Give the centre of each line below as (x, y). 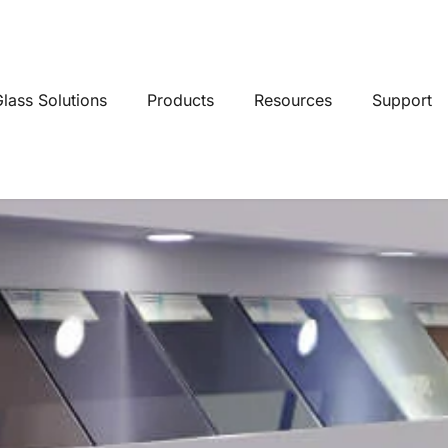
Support (402, 99)
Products (180, 99)
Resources (293, 99)
